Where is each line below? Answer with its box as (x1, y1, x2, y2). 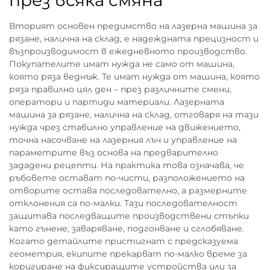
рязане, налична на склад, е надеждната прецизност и (9, 33, 259, 44)
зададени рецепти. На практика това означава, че (9, 160, 244, 171)
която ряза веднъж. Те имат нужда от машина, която (9, 71, 260, 82)
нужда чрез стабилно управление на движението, (9, 122, 240, 133)
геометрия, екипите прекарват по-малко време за (9, 248, 247, 259)
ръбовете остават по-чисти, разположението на (9, 172, 245, 183)
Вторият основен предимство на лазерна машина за (9, 20, 257, 31)
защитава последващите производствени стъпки (9, 210, 249, 221)
